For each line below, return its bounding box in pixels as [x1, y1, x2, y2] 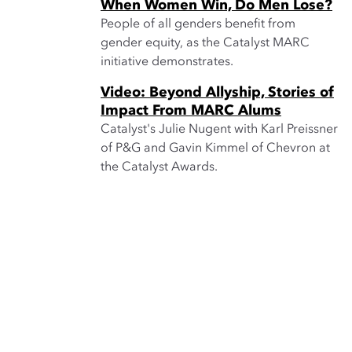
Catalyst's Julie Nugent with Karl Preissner [101, 123, 338, 136]
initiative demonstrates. [101, 56, 233, 68]
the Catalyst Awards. [101, 161, 218, 174]
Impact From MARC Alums [101, 104, 281, 118]
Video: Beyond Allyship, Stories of [101, 86, 334, 100]
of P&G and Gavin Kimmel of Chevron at [101, 142, 330, 155]
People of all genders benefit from [101, 18, 295, 31]
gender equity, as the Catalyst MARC [101, 37, 310, 49]
